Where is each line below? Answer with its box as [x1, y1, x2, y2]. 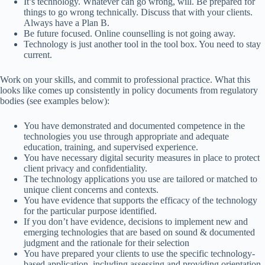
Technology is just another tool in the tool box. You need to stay [24, 39, 261, 49]
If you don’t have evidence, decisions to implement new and [24, 216, 248, 227]
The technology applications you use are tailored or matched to [24, 174, 257, 184]
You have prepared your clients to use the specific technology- [24, 248, 255, 258]
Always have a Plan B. [24, 18, 109, 28]
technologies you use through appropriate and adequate [24, 131, 229, 141]
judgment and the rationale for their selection [24, 238, 189, 248]
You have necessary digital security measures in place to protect [24, 153, 260, 163]
